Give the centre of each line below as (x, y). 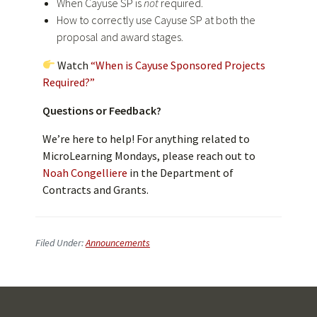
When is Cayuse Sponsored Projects (181, 65)
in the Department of (180, 172)
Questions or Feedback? (102, 110)
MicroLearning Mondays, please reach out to (149, 155)
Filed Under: (60, 242)
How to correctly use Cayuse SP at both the (156, 19)
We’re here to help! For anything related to (146, 138)
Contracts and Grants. (97, 189)
